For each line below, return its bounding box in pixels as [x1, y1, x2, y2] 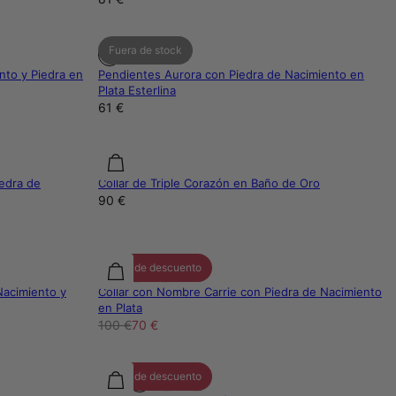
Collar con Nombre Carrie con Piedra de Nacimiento [98, 285, 382, 300]
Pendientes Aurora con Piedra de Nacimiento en [98, 67, 364, 82]
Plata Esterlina [98, 83, 176, 98]
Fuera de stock [109, 43, 182, 57]
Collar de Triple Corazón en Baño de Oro [98, 176, 320, 191]
